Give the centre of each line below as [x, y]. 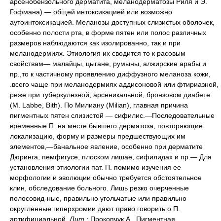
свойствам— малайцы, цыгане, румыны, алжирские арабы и [108, 64]
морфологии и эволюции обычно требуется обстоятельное [106, 178]
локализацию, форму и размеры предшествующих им [98, 136]
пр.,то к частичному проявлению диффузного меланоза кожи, [110, 74]
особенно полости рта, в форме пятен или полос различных [108, 33]
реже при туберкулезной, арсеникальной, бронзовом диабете [110, 95]
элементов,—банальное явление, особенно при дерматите [106, 147]
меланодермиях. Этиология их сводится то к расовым [98, 53]
